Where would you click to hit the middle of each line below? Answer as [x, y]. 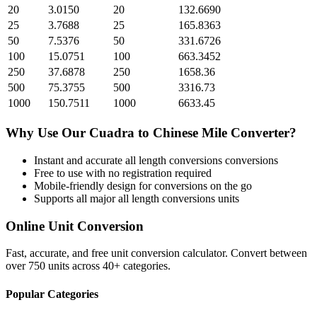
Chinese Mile [190, 133]
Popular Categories [52, 294]
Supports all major [76, 198]
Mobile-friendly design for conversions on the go [143, 185]
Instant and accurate [80, 160]
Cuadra [112, 133]
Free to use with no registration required [123, 173]
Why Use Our [47, 133]
